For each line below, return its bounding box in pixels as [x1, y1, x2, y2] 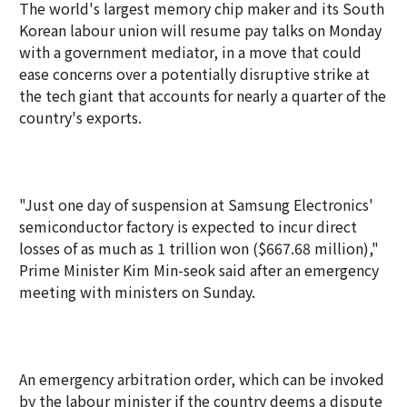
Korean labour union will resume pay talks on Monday [19, 19, 382, 41]
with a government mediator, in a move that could [19, 41, 362, 63]
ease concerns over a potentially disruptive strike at [19, 63, 370, 84]
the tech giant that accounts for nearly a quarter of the [19, 84, 386, 106]
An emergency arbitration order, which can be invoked [19, 368, 384, 390]
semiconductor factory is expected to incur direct [19, 215, 357, 237]
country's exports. [19, 106, 142, 128]
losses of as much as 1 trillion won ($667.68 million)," [19, 237, 379, 259]
